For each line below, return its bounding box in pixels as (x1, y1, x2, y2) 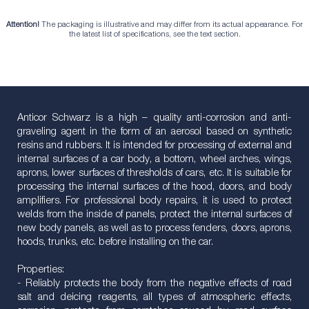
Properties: (17, 264, 64, 275)
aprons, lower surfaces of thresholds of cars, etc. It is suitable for (17, 168, 292, 179)
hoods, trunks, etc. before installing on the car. (17, 237, 213, 248)
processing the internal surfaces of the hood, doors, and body (17, 181, 292, 192)
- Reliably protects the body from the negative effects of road (17, 278, 292, 289)
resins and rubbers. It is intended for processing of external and (17, 140, 292, 151)
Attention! (6, 21, 39, 29)
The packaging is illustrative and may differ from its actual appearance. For (39, 21, 303, 29)
